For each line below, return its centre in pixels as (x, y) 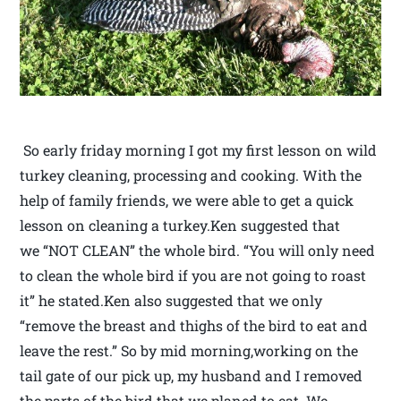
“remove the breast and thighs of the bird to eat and (194, 326)
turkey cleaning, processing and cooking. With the (191, 175)
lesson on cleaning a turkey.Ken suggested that (180, 226)
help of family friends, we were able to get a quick (187, 200)
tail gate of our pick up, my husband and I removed (192, 376)
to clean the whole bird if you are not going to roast (193, 276)
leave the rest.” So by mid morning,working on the (189, 351)
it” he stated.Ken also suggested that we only (171, 301)
